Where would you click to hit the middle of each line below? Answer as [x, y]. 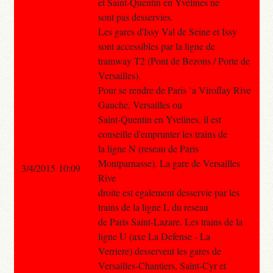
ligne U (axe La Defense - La [154, 236]
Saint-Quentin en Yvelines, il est [159, 119]
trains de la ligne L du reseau [153, 207]
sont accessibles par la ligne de [156, 46]
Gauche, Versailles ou [140, 104]
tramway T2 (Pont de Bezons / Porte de [174, 60]
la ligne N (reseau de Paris [148, 148]
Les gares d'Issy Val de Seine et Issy [167, 31]
